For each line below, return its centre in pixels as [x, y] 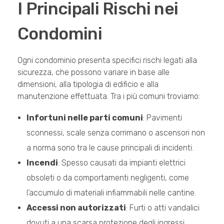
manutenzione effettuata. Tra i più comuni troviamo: [109, 96]
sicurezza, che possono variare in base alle [93, 72]
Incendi [42, 163]
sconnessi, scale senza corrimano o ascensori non [115, 133]
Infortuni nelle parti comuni [84, 118]
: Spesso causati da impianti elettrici [121, 163]
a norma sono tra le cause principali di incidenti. [110, 148]
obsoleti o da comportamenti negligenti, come [107, 178]
